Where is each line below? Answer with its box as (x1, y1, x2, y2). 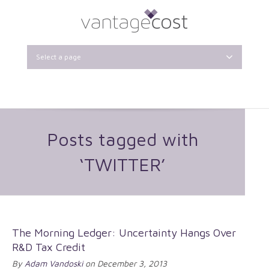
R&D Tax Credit (12, 241, 85, 253)
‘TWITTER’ (79, 154, 166, 175)
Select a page (35, 52, 81, 61)
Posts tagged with (46, 128, 199, 150)
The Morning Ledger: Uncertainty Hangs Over (12, 226, 236, 239)
